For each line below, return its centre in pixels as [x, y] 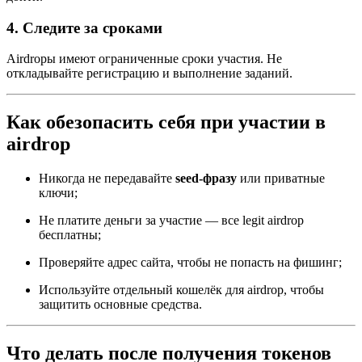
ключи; [58, 193]
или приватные [281, 179]
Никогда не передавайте [107, 179]
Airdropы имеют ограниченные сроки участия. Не [144, 59]
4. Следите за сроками [84, 27]
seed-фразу [206, 179]
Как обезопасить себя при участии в [166, 122]
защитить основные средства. [120, 305]
